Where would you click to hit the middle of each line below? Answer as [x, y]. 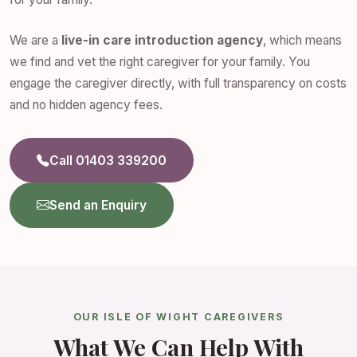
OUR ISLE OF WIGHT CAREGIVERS [178, 316]
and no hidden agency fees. [86, 104]
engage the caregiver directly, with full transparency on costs [178, 83]
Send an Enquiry [98, 206]
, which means [302, 40]
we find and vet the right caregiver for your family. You [160, 61]
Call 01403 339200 [108, 160]
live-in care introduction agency [162, 40]
